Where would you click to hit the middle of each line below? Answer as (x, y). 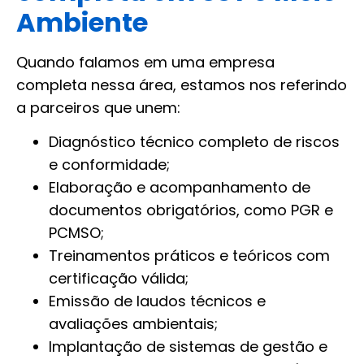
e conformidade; (109, 165)
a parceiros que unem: (98, 108)
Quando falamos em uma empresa (145, 63)
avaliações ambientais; (133, 324)
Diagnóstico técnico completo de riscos (194, 142)
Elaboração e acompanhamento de (180, 188)
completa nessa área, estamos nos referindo (182, 85)
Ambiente (82, 23)
